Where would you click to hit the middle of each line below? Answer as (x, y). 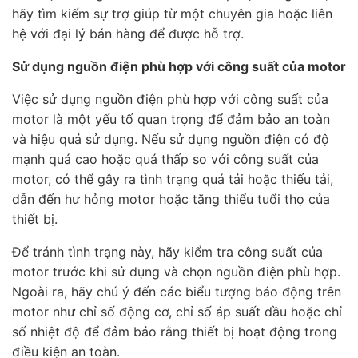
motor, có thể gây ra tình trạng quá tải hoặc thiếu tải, (173, 179)
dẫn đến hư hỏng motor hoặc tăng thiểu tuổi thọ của (171, 199)
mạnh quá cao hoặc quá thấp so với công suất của (165, 159)
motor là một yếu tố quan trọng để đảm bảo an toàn (171, 119)
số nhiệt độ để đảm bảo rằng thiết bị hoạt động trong (175, 332)
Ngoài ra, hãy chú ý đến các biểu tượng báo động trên (177, 292)
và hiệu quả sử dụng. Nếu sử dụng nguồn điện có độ (171, 139)
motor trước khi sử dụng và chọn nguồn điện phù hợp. (176, 272)
